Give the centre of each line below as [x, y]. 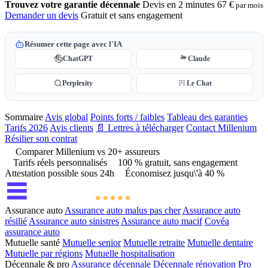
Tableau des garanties [207, 117]
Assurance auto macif [162, 221]
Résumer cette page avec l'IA [73, 44]
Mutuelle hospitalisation [130, 253]
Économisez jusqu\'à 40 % [175, 173]
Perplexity [77, 83]
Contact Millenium [221, 127]
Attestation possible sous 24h [60, 173]
